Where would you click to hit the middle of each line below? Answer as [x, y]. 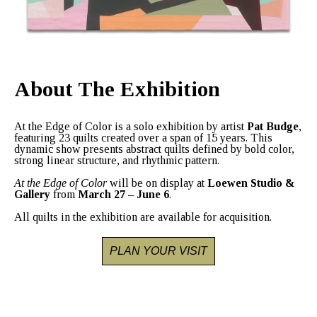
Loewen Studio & [251, 183]
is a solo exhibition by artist [181, 126]
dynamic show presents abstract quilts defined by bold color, [154, 149]
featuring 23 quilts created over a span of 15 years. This [143, 137]
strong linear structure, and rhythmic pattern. [117, 160]
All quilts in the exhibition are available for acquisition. [143, 217]
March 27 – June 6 [123, 194]
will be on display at [157, 183]
